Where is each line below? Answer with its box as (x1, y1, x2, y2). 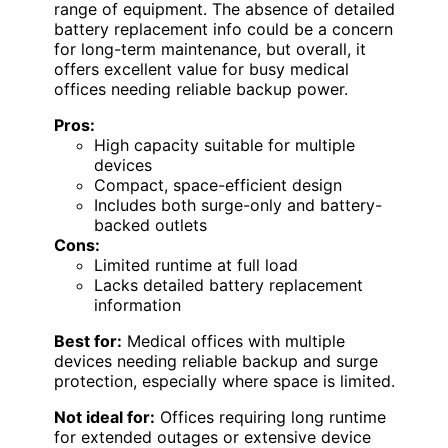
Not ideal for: (54, 407, 155, 427)
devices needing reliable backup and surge (54, 351, 378, 371)
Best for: (54, 331, 122, 351)
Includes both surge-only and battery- (94, 195, 382, 215)
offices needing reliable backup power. (54, 79, 348, 99)
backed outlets (94, 215, 207, 235)
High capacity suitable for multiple (94, 135, 355, 155)
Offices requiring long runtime (155, 407, 386, 427)
